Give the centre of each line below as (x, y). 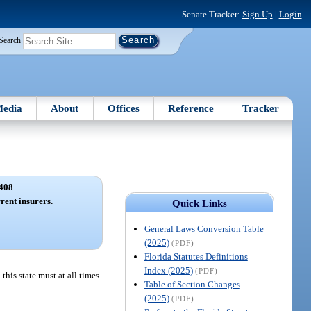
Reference (191, 108)
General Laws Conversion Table (204, 228)
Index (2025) (168, 270)
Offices (123, 108)
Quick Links (199, 203)
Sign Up (257, 14)
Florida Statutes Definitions (196, 256)
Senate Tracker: (212, 14)
